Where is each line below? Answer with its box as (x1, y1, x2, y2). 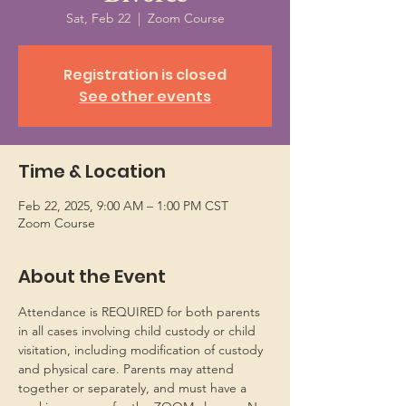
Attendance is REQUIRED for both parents (18, 304, 264, 320)
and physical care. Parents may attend (18, 361, 237, 377)
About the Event (18, 264, 166, 289)
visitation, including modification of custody (18, 342, 266, 358)
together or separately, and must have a (18, 380, 250, 396)
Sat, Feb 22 (65, 10, 130, 26)
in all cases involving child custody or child (18, 323, 259, 339)
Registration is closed (63, 64, 227, 85)
